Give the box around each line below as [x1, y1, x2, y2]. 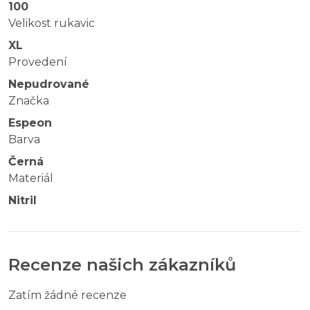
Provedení [8, 55, 67, 69]
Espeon [8, 116, 52, 129]
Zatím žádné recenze [8, 288, 127, 302]
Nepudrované [8, 77, 89, 91]
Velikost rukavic [8, 16, 95, 30]
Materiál [8, 171, 53, 185]
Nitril [8, 193, 37, 207]
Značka [8, 93, 49, 107]
